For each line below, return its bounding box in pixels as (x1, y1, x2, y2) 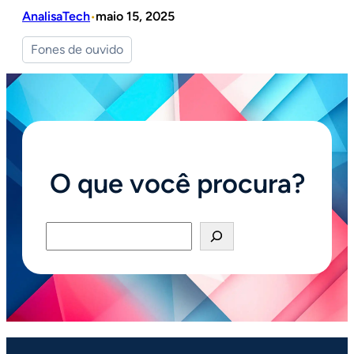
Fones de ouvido (31, 42, 123, 58)
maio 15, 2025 (96, 8, 175, 24)
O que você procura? (49, 166, 305, 200)
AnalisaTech (22, 8, 90, 24)
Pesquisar (45, 223, 96, 238)
